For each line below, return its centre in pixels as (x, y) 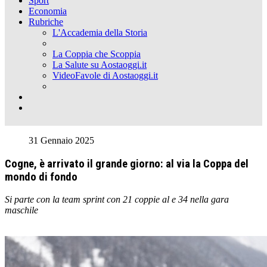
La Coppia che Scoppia (97, 54)
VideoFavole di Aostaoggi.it (105, 75)
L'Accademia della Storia (100, 32)
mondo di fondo (41, 177)
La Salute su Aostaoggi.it (100, 65)
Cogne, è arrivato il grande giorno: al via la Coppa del (127, 164)
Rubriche (46, 22)
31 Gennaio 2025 (61, 140)
